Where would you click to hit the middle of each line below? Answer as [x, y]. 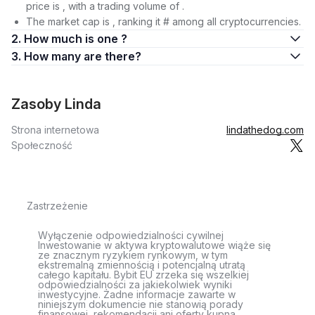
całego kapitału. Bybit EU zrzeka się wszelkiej [143, 275]
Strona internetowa [55, 130]
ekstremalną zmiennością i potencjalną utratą [142, 265]
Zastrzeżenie [57, 206]
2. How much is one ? [76, 39]
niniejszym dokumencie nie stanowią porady [141, 304]
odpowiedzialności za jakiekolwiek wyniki [135, 284]
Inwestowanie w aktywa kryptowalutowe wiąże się [154, 245]
